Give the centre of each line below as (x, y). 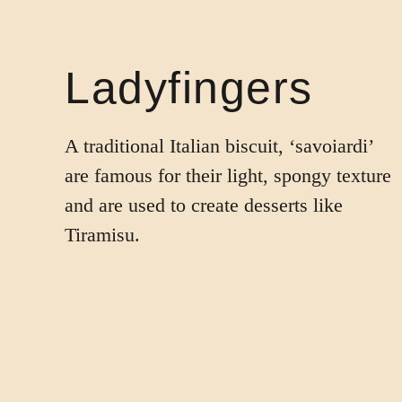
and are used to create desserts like (204, 205)
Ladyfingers (189, 88)
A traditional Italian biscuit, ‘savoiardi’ (218, 146)
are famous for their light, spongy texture (228, 175)
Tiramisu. (102, 235)
